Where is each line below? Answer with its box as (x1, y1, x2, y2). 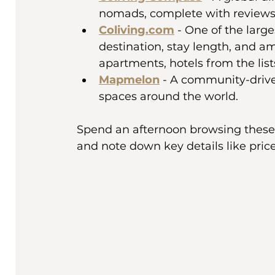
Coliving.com (99, 23, 174, 37)
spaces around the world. (99, 90, 238, 104)
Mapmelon (99, 73, 160, 87)
